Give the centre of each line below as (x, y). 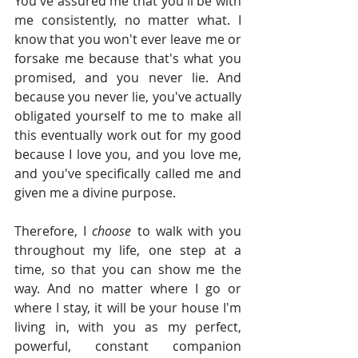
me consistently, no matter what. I (128, 20)
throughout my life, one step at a (128, 251)
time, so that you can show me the (128, 270)
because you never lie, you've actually (128, 97)
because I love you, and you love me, (128, 155)
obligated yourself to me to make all (128, 116)
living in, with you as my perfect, (128, 327)
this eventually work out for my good (128, 135)
